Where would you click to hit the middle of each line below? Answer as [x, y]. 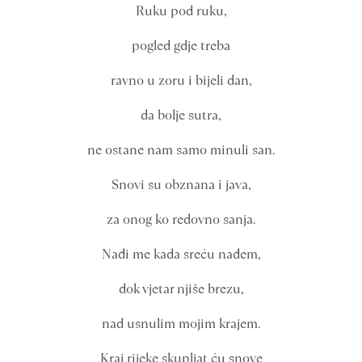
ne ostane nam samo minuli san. [181, 150]
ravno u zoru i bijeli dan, [181, 80]
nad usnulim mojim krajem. [181, 324]
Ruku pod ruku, [181, 11]
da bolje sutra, [181, 115]
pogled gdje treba [181, 46]
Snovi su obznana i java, [181, 185]
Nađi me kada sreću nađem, [181, 254]
